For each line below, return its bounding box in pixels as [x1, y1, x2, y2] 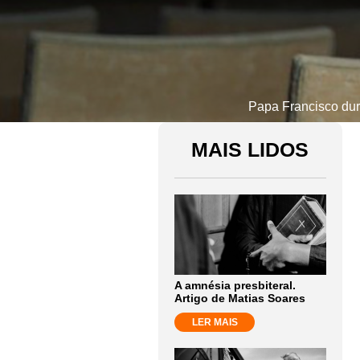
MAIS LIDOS [191, 138, 309, 161]
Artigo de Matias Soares [174, 292, 305, 305]
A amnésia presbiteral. [174, 279, 296, 292]
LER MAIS [191, 317, 238, 328]
